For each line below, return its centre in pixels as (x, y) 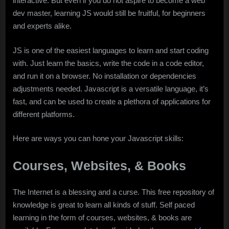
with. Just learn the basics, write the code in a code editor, (108, 63)
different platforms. (45, 114)
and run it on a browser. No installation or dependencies (105, 76)
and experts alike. (42, 26)
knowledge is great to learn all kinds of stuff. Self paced (104, 204)
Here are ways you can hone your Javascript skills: (98, 139)
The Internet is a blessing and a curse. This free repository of (113, 192)
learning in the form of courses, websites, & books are (102, 217)
